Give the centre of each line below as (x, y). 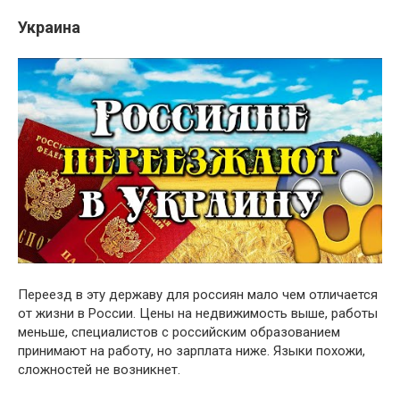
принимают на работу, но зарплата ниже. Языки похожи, (192, 350)
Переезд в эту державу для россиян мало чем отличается (198, 294)
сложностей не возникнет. (99, 369)
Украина (49, 28)
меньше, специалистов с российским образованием (179, 332)
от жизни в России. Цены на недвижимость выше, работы (198, 313)
